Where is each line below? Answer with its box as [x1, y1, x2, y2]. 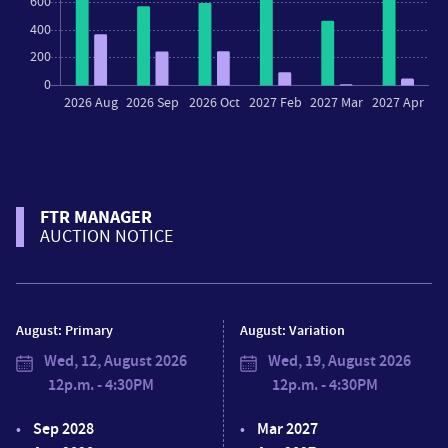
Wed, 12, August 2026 [41, 349, 187, 371]
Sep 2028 [33, 417, 94, 439]
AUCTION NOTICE [40, 224, 173, 248]
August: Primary [16, 320, 113, 340]
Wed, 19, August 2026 [265, 349, 411, 371]
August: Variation [240, 320, 345, 340]
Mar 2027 [257, 417, 318, 439]
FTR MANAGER [40, 204, 152, 229]
